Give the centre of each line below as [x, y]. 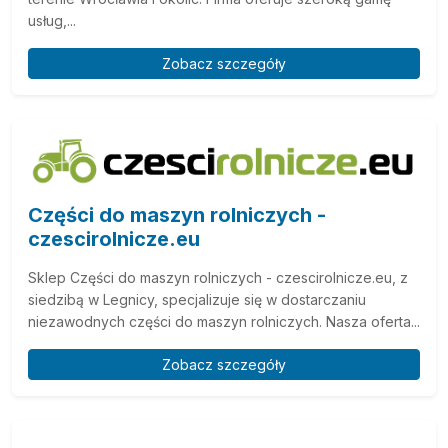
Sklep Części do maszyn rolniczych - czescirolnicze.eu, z [218, 277]
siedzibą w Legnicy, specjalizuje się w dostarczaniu [197, 299]
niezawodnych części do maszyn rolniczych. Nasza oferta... [224, 321]
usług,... [52, 20]
